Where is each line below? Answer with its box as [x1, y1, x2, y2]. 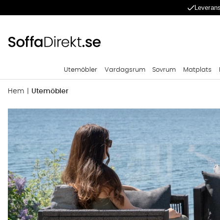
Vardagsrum [104, 67, 145, 73]
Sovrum [152, 67, 176, 73]
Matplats [183, 67, 212, 73]
